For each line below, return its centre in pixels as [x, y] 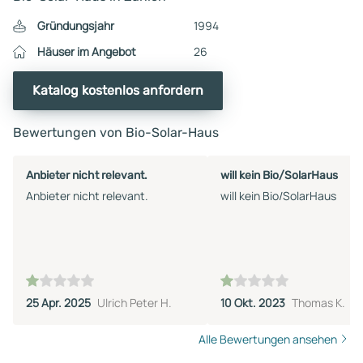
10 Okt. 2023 [253, 302]
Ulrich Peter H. [135, 302]
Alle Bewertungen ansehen [268, 339]
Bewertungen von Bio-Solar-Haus [116, 132]
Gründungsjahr [75, 25]
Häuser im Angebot [86, 51]
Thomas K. [318, 302]
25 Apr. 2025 [58, 302]
